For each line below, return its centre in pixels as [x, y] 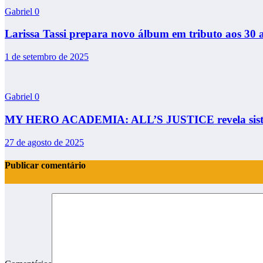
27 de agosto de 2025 [44, 142]
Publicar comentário [45, 165]
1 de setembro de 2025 [47, 57]
